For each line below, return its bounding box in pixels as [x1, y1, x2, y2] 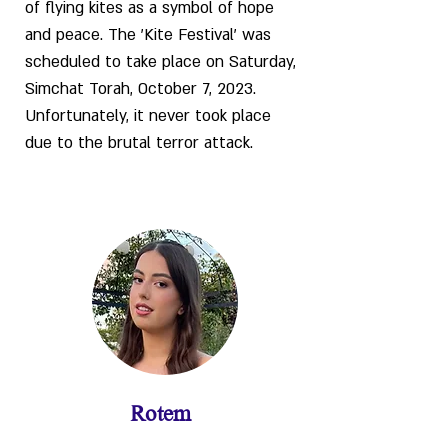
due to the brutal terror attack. [25, 132, 253, 154]
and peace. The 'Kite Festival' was [25, 24, 271, 46]
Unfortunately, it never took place [25, 105, 271, 127]
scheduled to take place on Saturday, [25, 51, 296, 73]
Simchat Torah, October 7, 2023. [25, 78, 256, 100]
